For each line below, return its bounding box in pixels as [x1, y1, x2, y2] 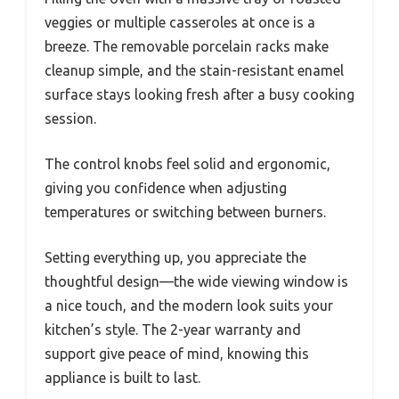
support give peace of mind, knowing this [45, 346, 309, 362]
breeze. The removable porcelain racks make [45, 38, 329, 55]
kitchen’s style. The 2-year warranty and [45, 322, 301, 338]
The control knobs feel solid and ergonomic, [45, 156, 330, 173]
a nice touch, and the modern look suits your [45, 297, 333, 314]
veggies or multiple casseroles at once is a [45, 14, 315, 31]
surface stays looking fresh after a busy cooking [45, 86, 354, 103]
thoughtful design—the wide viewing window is [45, 273, 348, 290]
